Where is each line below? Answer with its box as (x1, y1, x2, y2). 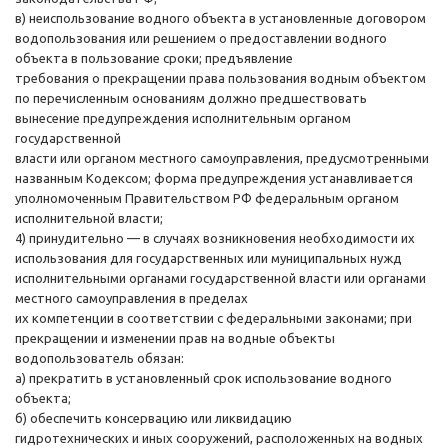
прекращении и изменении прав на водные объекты (15, 331, 335, 346)
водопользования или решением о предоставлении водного (15, 31, 387, 46)
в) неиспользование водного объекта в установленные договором (15, 11, 426, 26)
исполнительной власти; (15, 211, 163, 226)
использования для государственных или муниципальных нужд (15, 251, 402, 266)
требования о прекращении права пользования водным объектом (15, 71, 426, 86)
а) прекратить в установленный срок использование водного (15, 371, 392, 386)
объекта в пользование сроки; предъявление (15, 51, 293, 66)
